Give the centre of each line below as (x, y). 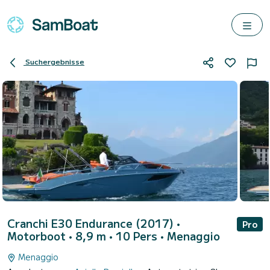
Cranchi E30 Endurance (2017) (92, 223)
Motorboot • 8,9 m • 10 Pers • (87, 236)
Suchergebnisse (55, 61)
